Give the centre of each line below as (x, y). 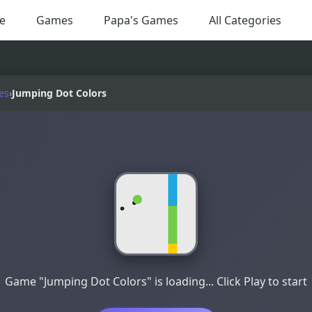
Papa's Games (141, 20)
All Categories (245, 20)
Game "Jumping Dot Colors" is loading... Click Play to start (156, 282)
